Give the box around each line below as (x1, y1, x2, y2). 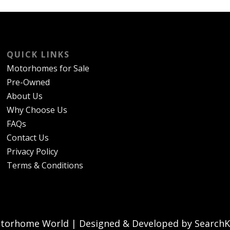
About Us (7, 90, 43, 102)
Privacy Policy (7, 145, 59, 157)
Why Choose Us (7, 104, 68, 116)
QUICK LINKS (7, 48, 70, 60)
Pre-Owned (7, 76, 50, 88)
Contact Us (7, 131, 49, 143)
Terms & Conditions (7, 159, 84, 171)
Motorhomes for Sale (7, 62, 90, 74)
